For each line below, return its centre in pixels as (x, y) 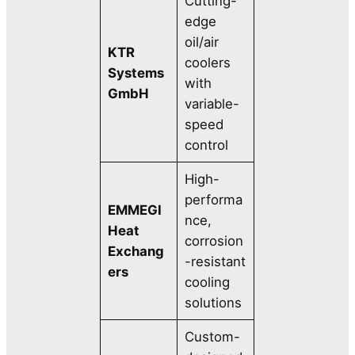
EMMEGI (134, 210)
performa (213, 199)
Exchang (136, 251)
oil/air (201, 42)
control (206, 145)
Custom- (212, 336)
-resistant (215, 261)
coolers (207, 62)
